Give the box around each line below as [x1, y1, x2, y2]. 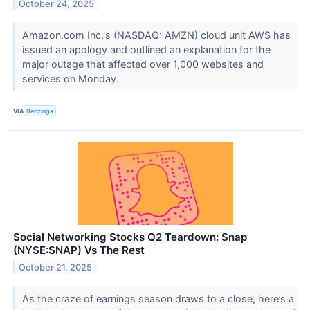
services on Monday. [21, 73, 122, 85]
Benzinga [26, 107, 54, 115]
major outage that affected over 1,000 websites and [21, 58, 264, 71]
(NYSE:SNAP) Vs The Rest [13, 244, 145, 257]
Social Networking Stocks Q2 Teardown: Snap [13, 230, 247, 244]
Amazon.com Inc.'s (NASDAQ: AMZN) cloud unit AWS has [21, 29, 291, 42]
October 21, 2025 [19, 262, 93, 273]
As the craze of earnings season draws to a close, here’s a [21, 293, 294, 305]
